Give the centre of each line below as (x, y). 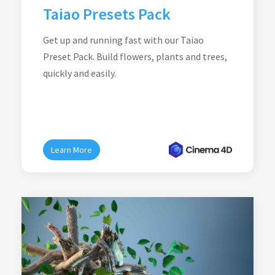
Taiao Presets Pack (107, 14)
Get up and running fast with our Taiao (123, 40)
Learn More (72, 150)
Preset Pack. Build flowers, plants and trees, (135, 56)
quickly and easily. (79, 73)
